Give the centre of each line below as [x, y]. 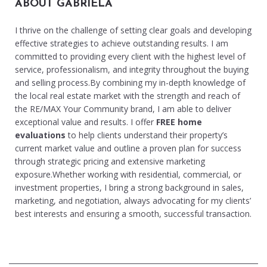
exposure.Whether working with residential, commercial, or [128, 175]
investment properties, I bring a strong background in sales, [129, 188]
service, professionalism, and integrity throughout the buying [132, 70]
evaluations [40, 135]
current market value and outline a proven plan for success [128, 148]
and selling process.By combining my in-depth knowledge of [130, 83]
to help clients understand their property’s [147, 135]
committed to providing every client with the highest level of [130, 57]
